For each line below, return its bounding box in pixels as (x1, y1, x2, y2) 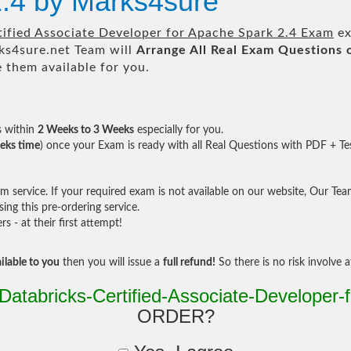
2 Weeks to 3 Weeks (38, 125, 134, 136)
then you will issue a (60, 257, 163, 268)
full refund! (163, 257, 215, 268)
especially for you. (134, 125, 223, 136)
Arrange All (136, 44, 207, 56)
